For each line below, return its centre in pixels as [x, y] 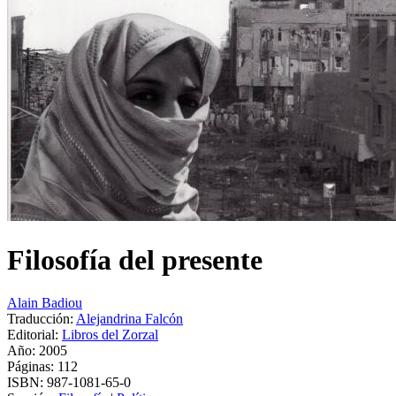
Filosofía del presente [135, 259]
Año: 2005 [37, 351]
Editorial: [34, 335]
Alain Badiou [45, 303]
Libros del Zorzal [110, 335]
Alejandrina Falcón [129, 319]
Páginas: [32, 367]
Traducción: [42, 319]
